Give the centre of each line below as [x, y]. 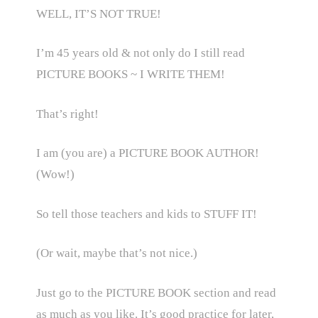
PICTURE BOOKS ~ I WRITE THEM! [130, 75]
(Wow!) [55, 175]
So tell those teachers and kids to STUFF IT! [146, 214]
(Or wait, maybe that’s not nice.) [116, 253]
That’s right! [67, 114]
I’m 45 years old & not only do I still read [140, 53]
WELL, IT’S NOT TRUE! [98, 13]
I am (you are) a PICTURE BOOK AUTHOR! [147, 153]
